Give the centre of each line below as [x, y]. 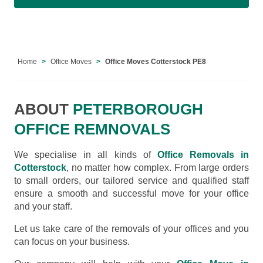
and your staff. [43, 206]
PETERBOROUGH [136, 109]
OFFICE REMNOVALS [92, 129]
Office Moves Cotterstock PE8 [156, 61]
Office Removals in [203, 154]
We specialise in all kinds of [86, 154]
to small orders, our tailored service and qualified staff [131, 180]
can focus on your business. [72, 241]
